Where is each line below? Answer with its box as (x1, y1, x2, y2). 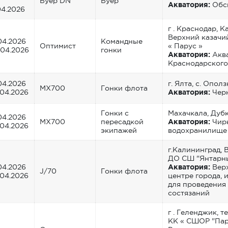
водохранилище (168, 126, 227, 134)
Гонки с (101, 108, 129, 117)
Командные (101, 37, 142, 45)
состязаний (168, 188, 210, 197)
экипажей (101, 126, 137, 134)
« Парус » (168, 41, 203, 50)
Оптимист (40, 41, 76, 50)
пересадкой (101, 117, 144, 126)
